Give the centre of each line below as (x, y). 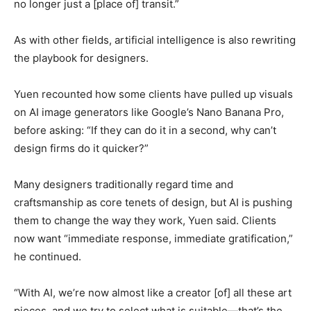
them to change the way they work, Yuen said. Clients (145, 221)
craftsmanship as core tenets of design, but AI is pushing (153, 203)
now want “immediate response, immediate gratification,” (153, 239)
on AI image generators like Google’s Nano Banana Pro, (149, 112)
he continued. (48, 257)
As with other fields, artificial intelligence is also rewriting (155, 40)
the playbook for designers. (81, 58)
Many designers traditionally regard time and (124, 185)
